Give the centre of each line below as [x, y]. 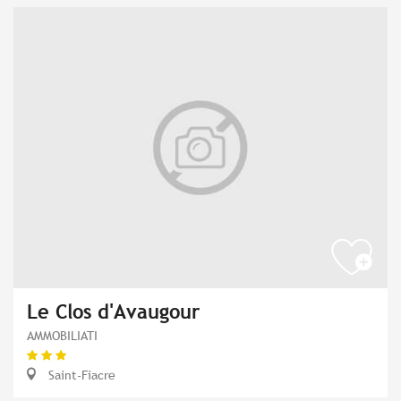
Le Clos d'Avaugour [113, 311]
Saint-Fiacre [80, 374]
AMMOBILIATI [62, 335]
